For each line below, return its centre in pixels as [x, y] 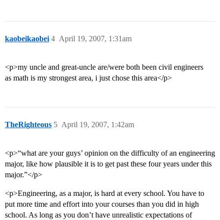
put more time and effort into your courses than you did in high [102, 204]
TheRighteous [28, 125]
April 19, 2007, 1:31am [95, 39]
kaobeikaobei [27, 39]
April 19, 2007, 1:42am [98, 125]
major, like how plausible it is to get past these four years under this [108, 164]
